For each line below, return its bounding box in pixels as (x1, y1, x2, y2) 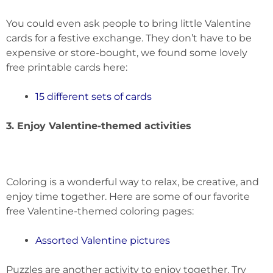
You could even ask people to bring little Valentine (6, 17, 251, 29)
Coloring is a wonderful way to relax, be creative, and (6, 175, 259, 188)
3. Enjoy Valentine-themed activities (6, 119, 191, 132)
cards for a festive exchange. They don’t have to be (6, 32, 252, 44)
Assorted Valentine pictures (35, 234, 170, 246)
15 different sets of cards (35, 90, 152, 102)
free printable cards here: (6, 61, 127, 73)
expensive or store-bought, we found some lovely (6, 46, 247, 58)
